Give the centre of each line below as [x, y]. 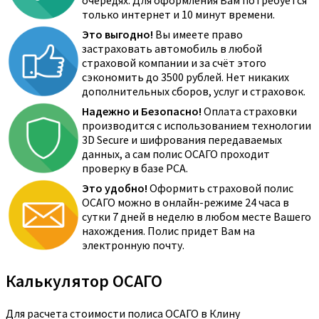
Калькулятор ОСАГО [84, 281]
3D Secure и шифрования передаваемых [182, 140]
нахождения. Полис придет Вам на [168, 231]
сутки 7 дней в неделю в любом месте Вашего [197, 217]
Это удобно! [115, 188]
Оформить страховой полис [220, 188]
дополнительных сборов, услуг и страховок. [194, 91]
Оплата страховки [249, 111]
